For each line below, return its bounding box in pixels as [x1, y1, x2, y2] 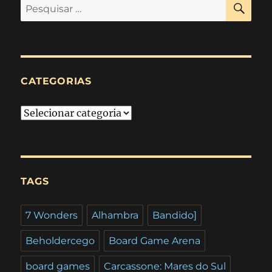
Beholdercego [25, 234, 95, 246]
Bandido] [152, 209, 197, 221]
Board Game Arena [109, 234, 201, 246]
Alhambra [92, 209, 139, 221]
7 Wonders [25, 209, 78, 221]
